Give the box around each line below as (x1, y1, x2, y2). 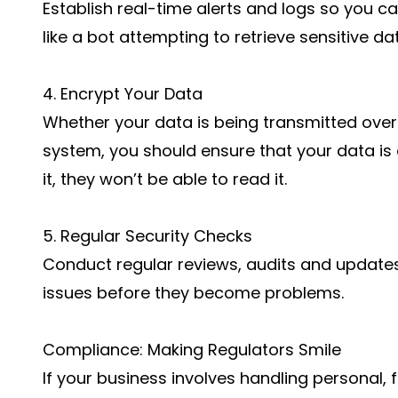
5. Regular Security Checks (43, 225, 252, 247)
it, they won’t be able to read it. (43, 168, 287, 190)
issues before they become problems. (43, 282, 344, 304)
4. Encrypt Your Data (43, 83, 203, 105)
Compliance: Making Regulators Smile (43, 338, 341, 361)
